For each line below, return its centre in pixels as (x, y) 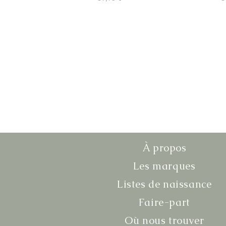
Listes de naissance (164, 184)
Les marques (164, 166)
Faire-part (164, 202)
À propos (164, 148)
